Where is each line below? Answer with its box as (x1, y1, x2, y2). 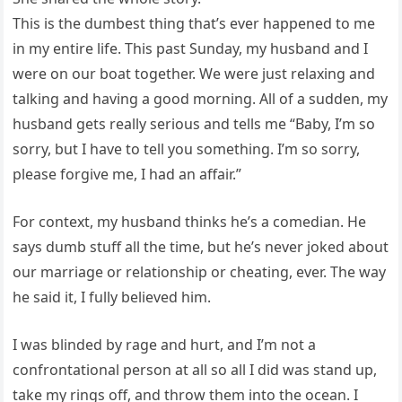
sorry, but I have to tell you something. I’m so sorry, (13, 139, 361, 159)
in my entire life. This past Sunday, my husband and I (13, 39, 369, 58)
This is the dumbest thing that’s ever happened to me (13, 13, 376, 33)
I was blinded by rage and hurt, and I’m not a (13, 335, 317, 354)
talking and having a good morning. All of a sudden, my (13, 89, 389, 109)
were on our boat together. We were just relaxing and (13, 64, 376, 83)
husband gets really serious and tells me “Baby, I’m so (13, 114, 376, 134)
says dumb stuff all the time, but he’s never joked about (13, 237, 389, 257)
